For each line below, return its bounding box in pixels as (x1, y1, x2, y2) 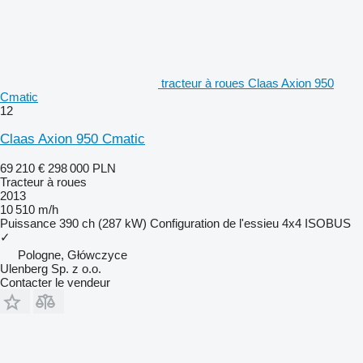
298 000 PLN (48, 160, 116, 175)
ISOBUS (305, 216, 351, 230)
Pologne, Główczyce (18, 247, 127, 262)
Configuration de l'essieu (150, 216, 279, 230)
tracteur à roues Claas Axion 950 (161, 75, 334, 90)
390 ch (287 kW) (59, 216, 147, 230)
